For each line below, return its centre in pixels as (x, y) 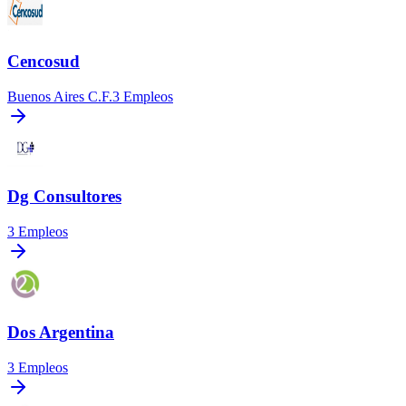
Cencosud (43, 61)
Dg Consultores (64, 197)
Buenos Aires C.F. (60, 96)
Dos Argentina (61, 332)
